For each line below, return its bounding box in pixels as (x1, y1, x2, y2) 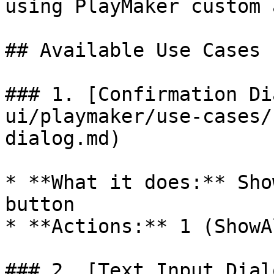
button (5, 193, 75, 215)
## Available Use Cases (5, 39, 261, 61)
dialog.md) (5, 127, 121, 149)
